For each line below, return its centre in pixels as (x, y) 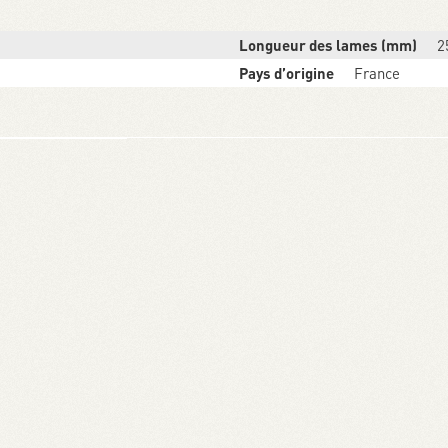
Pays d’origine (286, 73)
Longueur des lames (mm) (328, 45)
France (377, 73)
